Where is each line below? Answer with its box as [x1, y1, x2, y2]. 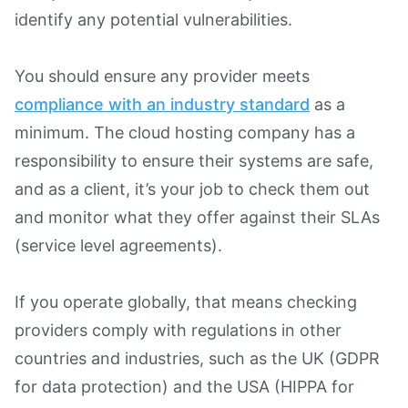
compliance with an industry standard [15, 94, 310, 114]
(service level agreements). [15, 235, 227, 255]
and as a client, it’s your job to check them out [15, 178, 370, 199]
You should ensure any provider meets [15, 66, 310, 86]
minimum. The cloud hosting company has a [15, 122, 355, 142]
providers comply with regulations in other [15, 320, 342, 340]
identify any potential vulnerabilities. [15, 9, 297, 29]
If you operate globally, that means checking [15, 291, 357, 311]
